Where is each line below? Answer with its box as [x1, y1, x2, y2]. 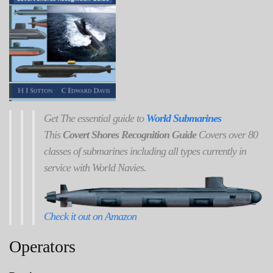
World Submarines [146, 112, 221, 125]
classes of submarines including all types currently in [44, 145, 246, 158]
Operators [9, 236, 76, 256]
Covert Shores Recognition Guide [63, 129, 196, 141]
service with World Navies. [44, 161, 146, 174]
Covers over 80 [196, 129, 258, 141]
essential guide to [75, 112, 146, 125]
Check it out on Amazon [44, 210, 136, 222]
